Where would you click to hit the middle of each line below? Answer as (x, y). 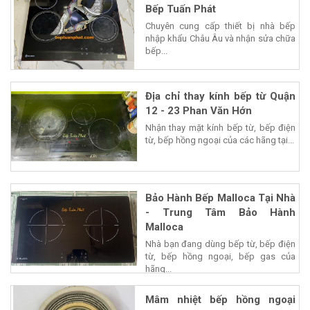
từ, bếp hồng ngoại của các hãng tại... (220, 140)
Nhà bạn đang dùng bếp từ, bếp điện (220, 244)
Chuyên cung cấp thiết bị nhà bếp (220, 26)
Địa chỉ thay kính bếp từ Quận (220, 96)
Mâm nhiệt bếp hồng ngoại (220, 299)
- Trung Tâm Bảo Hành (220, 212)
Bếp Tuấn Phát (181, 9)
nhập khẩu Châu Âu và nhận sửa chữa (220, 38)
